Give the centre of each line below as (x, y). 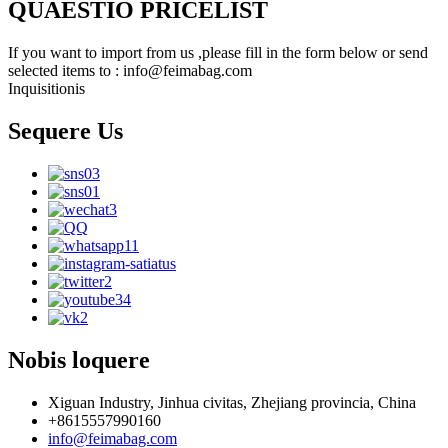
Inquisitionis (46, 89)
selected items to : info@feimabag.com (130, 71)
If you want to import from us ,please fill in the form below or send (218, 53)
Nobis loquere (79, 359)
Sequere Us (65, 131)
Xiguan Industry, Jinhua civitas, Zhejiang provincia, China (232, 402)
